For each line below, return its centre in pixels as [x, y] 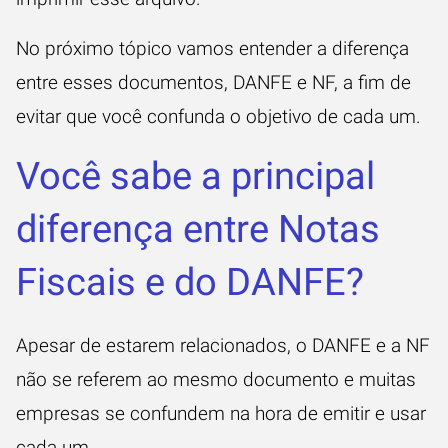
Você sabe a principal [195, 176]
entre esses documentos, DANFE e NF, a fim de [213, 82]
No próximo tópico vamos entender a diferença [212, 48]
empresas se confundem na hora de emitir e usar [221, 413]
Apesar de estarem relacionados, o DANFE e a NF [223, 345]
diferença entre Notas [198, 229]
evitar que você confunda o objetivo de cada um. [221, 116]
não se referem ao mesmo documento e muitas [216, 379]
